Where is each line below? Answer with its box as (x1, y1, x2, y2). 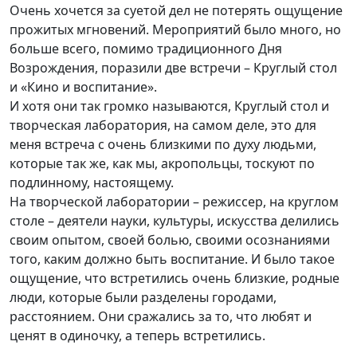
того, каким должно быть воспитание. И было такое (10, 250, 335, 269)
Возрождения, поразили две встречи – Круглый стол (10, 59, 337, 77)
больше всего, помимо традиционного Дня (10, 40, 282, 58)
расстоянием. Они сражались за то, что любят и (10, 308, 312, 326)
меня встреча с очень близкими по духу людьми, (10, 135, 316, 154)
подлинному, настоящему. (10, 174, 174, 192)
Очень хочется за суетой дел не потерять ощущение (10, 2, 343, 20)
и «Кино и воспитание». (10, 78, 157, 96)
